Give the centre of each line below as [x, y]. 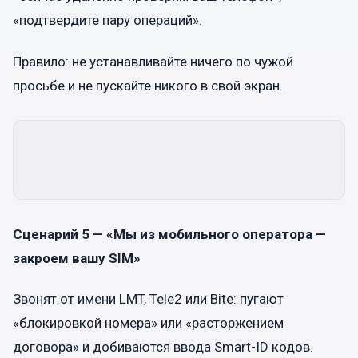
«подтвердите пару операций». [107, 20]
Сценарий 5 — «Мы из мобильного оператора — [169, 234]
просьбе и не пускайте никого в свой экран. [148, 85]
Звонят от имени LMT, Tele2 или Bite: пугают [148, 298]
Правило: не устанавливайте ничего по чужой [153, 61]
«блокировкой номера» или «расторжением [148, 322]
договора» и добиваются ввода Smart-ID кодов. [163, 346]
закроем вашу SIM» [77, 258]
